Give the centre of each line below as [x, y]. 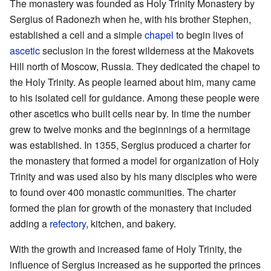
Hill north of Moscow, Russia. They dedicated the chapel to [135, 66]
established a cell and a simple [77, 34]
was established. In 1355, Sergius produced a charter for [130, 145]
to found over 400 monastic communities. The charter [123, 192]
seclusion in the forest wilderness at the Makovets [147, 50]
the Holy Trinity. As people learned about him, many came [133, 82]
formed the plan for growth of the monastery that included [131, 207]
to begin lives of [208, 34]
